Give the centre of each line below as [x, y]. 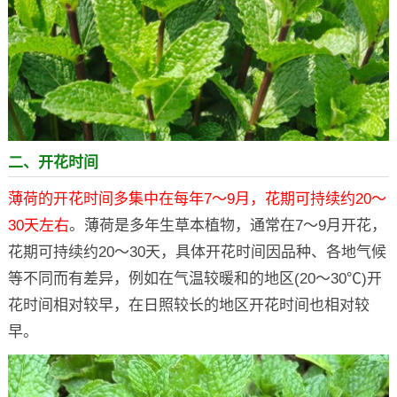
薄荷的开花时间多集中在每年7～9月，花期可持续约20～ [197, 198]
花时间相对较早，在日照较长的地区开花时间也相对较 [188, 305]
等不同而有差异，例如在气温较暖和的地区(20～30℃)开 [195, 278]
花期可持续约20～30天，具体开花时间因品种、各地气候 [197, 252]
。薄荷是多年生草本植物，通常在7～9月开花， [227, 225]
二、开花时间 [53, 162]
